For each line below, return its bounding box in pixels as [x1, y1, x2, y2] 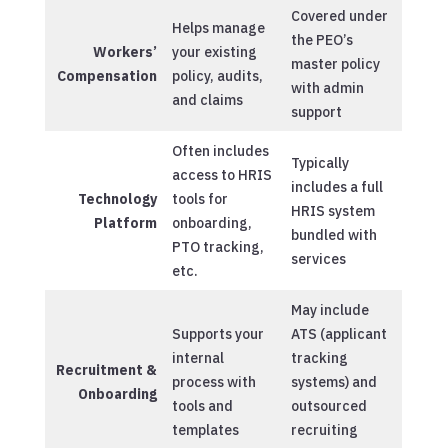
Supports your [171, 324, 264, 343]
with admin [290, 78, 364, 97]
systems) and [290, 372, 377, 391]
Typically [290, 153, 349, 172]
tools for [171, 189, 228, 208]
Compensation [56, 66, 157, 85]
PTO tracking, [171, 237, 264, 256]
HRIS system [290, 201, 375, 220]
